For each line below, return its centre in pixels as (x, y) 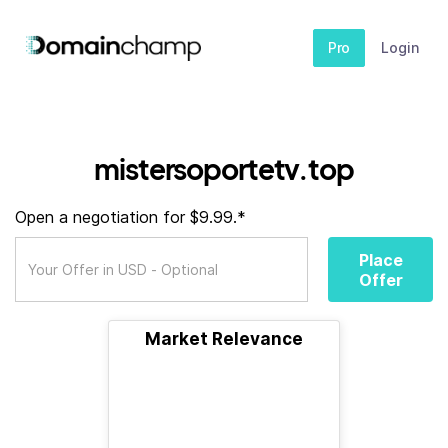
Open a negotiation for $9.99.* (130, 217)
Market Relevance (224, 339)
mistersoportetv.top (224, 168)
